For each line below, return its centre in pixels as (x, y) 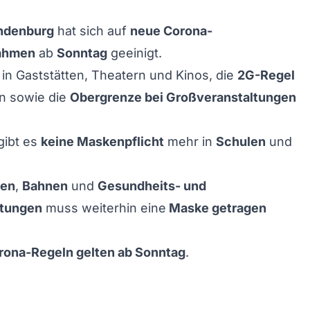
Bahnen (45, 186)
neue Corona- (171, 31)
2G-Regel (266, 75)
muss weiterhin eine (104, 208)
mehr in (190, 142)
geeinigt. (135, 53)
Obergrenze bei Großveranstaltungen (183, 97)
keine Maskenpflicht (102, 142)
